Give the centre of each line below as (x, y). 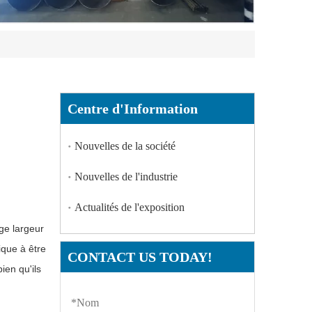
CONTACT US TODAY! (140, 257)
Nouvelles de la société (125, 146)
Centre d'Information (133, 109)
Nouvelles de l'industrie (126, 177)
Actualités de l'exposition (130, 208)
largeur (28, 229)
